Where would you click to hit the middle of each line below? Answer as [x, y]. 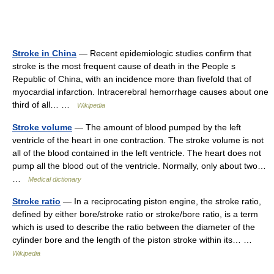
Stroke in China [44, 53]
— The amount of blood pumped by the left [157, 127]
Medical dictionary [55, 179]
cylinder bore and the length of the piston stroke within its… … [135, 240]
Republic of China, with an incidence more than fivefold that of [132, 79]
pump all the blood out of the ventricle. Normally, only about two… [139, 166]
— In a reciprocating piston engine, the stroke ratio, [161, 201]
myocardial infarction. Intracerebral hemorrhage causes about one [140, 92]
